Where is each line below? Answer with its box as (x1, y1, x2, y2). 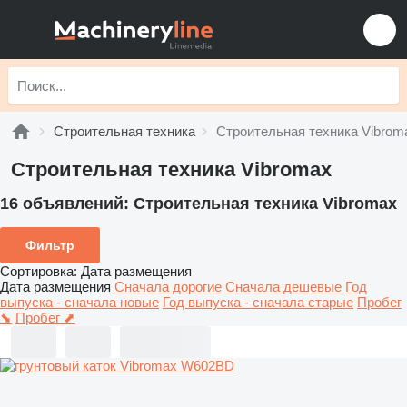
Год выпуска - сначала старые (163, 293, 353, 310)
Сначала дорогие (114, 278, 222, 294)
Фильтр (25, 237, 74, 253)
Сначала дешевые (225, 278, 342, 294)
